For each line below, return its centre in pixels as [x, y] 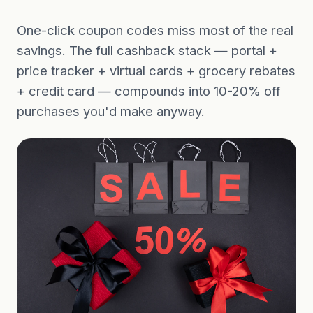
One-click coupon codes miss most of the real [155, 30]
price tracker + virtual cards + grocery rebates [156, 71]
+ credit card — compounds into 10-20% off [149, 91]
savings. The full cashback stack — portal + [147, 50]
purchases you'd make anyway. [111, 111]
